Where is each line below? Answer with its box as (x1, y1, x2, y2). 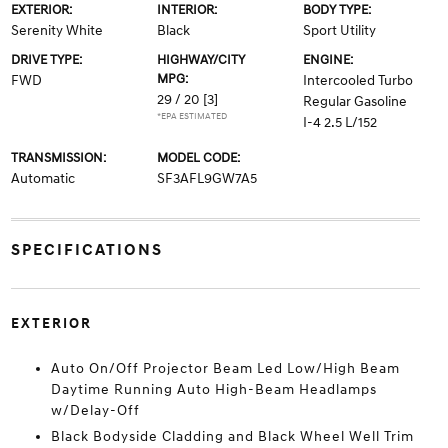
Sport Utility (303, 22, 377, 39)
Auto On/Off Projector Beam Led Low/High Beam (50, 360, 400, 377)
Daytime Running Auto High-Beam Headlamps (50, 381, 377, 398)
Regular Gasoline (303, 93, 408, 110)
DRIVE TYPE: (10, 52, 82, 68)
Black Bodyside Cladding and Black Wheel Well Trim (50, 428, 414, 445)
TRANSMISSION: (10, 150, 106, 166)
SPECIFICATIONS (10, 240, 163, 260)
